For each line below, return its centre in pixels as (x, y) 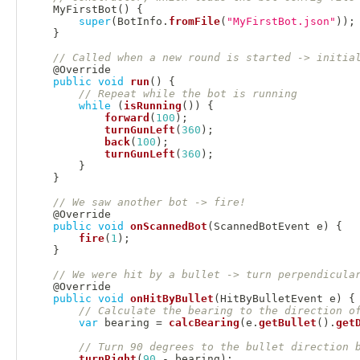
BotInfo (139, 21)
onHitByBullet (172, 298)
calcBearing (204, 322)
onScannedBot (168, 226)
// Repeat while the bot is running (188, 93)
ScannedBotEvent (262, 226)
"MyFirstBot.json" (281, 21)
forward (127, 117)
